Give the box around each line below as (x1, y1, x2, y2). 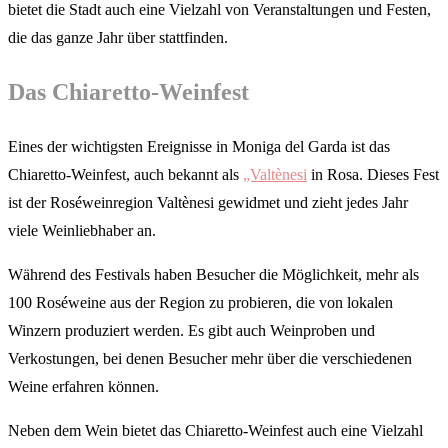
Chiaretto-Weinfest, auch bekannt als (8, 166, 243, 184)
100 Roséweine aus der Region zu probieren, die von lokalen (8, 294, 393, 312)
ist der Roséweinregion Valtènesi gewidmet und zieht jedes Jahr (8, 194, 408, 212)
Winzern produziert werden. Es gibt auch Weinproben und (8, 322, 375, 340)
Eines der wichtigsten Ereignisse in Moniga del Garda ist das (8, 138, 390, 156)
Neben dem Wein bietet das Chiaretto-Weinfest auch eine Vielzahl (8, 422, 423, 440)
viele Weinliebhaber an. (8, 222, 156, 240)
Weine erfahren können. (8, 378, 159, 396)
